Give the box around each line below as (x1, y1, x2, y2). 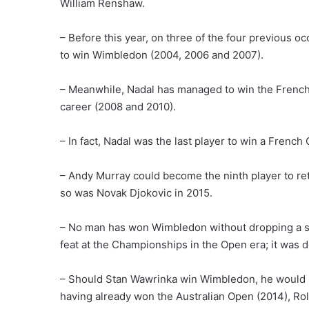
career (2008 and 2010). (60, 100, 176, 113)
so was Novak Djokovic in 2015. (60, 186, 212, 199)
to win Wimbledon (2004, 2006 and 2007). (60, 48, 263, 61)
